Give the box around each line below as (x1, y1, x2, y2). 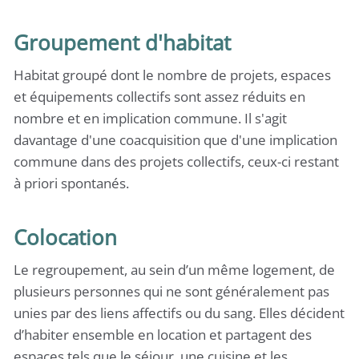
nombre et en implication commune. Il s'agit (14, 109, 287, 127)
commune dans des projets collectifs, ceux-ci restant (14, 152, 339, 171)
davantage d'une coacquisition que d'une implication (14, 131, 337, 149)
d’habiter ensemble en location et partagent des (14, 325, 312, 344)
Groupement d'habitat (14, 29, 231, 57)
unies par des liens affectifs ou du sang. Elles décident (14, 303, 345, 322)
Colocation (14, 223, 117, 251)
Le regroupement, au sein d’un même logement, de (14, 260, 335, 279)
